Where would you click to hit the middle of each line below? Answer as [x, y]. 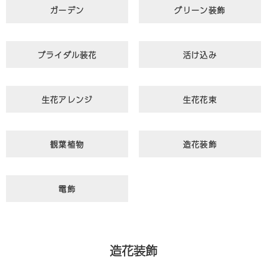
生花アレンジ [67, 99]
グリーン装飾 [200, 10]
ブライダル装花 [67, 55]
